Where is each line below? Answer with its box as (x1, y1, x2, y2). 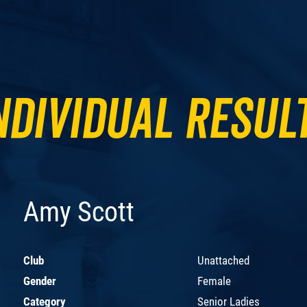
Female (197, 273, 231, 288)
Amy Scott (23, 195, 134, 228)
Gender (23, 273, 56, 288)
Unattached (197, 253, 249, 267)
